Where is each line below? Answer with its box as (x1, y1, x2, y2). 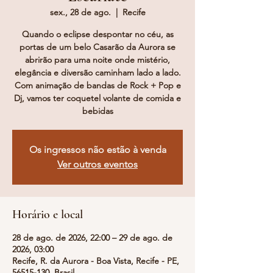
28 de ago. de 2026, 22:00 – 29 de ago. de (12, 232, 172, 243)
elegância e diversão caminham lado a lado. (14, 67, 181, 78)
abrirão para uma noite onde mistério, (25, 54, 170, 65)
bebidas (82, 105, 113, 116)
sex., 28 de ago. (49, 7, 111, 18)
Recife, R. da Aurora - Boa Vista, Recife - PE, (12, 255, 179, 266)
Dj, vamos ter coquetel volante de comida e (14, 93, 181, 104)
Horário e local (12, 207, 83, 222)
